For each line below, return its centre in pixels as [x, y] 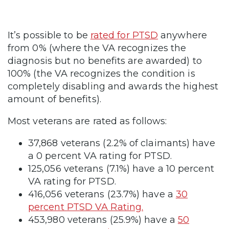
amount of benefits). [56, 99]
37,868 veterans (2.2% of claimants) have [122, 143]
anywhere [182, 36]
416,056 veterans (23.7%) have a [102, 194]
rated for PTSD [124, 36]
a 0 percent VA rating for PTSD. [100, 156]
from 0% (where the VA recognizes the [97, 48]
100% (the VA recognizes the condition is [101, 74]
